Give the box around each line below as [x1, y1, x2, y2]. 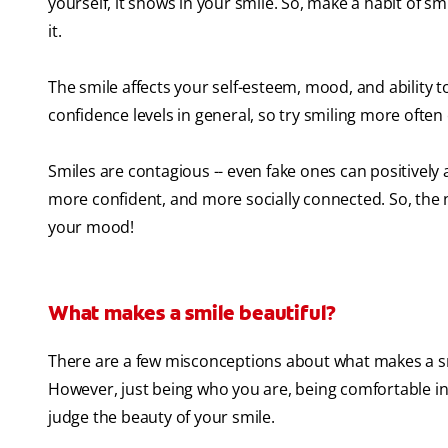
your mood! [48, 216, 135, 239]
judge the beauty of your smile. [48, 406, 275, 429]
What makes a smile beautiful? [48, 300, 337, 327]
